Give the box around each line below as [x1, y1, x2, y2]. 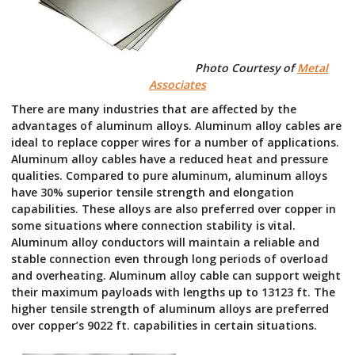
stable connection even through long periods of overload [10, 250, 328, 266]
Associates [149, 76, 206, 92]
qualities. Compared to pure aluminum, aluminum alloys [10, 167, 327, 183]
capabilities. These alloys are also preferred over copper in [10, 200, 336, 216]
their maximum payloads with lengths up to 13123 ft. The [10, 284, 335, 300]
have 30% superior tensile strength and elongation [10, 184, 294, 200]
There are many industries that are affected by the [10, 101, 296, 116]
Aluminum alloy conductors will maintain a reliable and [10, 234, 319, 250]
